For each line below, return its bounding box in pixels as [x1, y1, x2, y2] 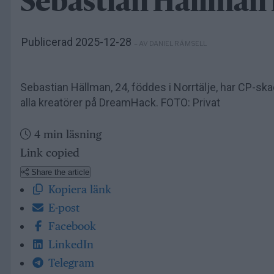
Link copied [20, 146, 80, 159]
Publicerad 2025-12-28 [21, 35, 134, 48]
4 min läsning [31, 127, 102, 141]
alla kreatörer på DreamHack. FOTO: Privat [20, 95, 220, 109]
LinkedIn [45, 237, 94, 251]
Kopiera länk [45, 182, 111, 196]
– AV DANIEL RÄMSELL [134, 39, 207, 48]
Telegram [45, 256, 94, 269]
